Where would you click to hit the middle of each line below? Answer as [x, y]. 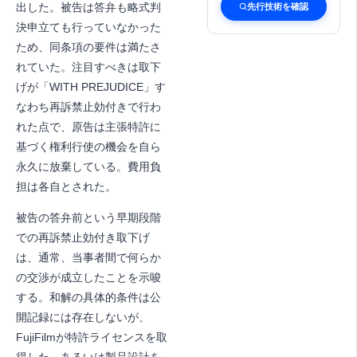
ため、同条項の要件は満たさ [88, 47]
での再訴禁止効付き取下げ [83, 237]
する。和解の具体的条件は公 [88, 297]
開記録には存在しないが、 [83, 317]
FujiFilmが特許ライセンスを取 [92, 337]
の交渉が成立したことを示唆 [88, 277]
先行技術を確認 [278, 6]
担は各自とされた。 [66, 186]
